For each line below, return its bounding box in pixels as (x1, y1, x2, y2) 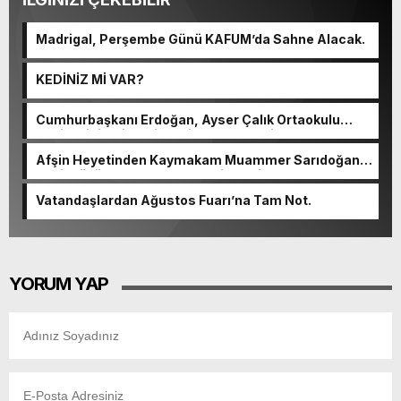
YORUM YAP (9, 272, 109, 294)
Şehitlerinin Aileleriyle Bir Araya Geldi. (36, 126, 277, 142)
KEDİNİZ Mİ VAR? (36, 71, 144, 87)
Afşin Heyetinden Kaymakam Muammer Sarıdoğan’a (36, 151, 371, 167)
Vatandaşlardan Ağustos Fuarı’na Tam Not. (36, 192, 311, 208)
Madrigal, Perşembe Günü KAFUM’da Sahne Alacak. (36, 30, 365, 47)
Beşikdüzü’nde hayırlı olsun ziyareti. (36, 166, 265, 183)
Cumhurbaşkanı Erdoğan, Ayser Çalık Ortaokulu (36, 111, 340, 127)
